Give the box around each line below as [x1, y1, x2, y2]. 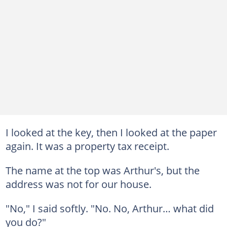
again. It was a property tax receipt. [5, 138, 169, 153]
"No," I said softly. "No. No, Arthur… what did [5, 201, 214, 215]
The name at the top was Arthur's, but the [5, 163, 200, 177]
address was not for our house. [5, 176, 152, 191]
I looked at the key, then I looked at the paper [5, 125, 217, 139]
